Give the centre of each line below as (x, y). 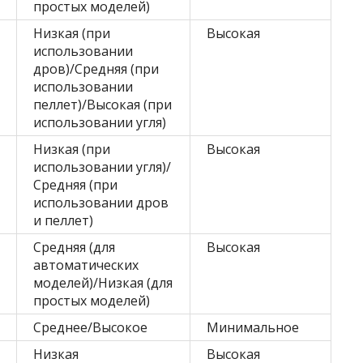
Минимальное (253, 327)
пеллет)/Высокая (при (102, 105)
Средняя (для (74, 247)
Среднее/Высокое (90, 327)
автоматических (86, 265)
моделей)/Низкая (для (103, 283)
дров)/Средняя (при (96, 69)
